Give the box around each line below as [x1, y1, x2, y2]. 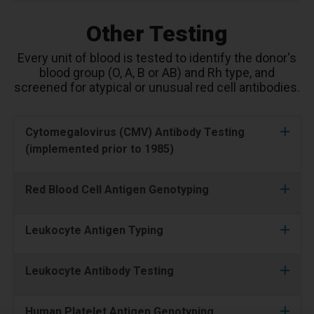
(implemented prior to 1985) [25, 142, 174, 156]
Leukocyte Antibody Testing [25, 264, 174, 278]
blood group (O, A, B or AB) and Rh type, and [39, 65, 275, 80]
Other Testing [86, 20, 228, 47]
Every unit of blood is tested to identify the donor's [18, 50, 296, 65]
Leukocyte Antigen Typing [25, 224, 163, 237]
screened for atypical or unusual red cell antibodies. [14, 80, 300, 95]
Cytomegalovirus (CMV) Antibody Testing [25, 125, 245, 139]
